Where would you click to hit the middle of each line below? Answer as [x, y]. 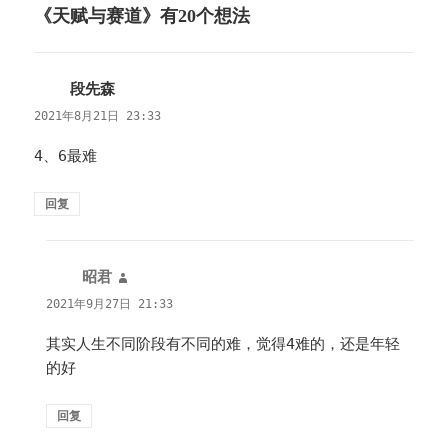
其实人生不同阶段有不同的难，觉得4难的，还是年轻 [223, 344]
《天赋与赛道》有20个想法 [142, 15]
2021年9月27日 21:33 [110, 303]
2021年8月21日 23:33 [98, 115]
